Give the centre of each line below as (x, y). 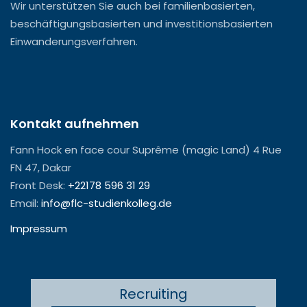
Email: (26, 204)
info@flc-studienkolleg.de (107, 204)
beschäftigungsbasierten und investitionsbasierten (142, 23)
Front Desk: (39, 186)
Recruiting (153, 294)
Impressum (39, 229)
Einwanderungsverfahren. (74, 41)
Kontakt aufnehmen (75, 124)
